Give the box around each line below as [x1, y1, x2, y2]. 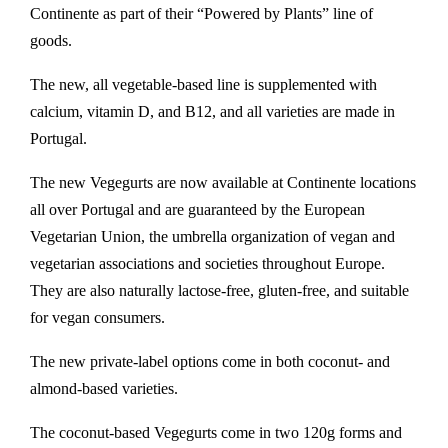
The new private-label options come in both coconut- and [30, 353, 390, 370]
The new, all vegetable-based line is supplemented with [30, 76, 377, 93]
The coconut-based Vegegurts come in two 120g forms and [30, 424, 402, 441]
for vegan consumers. [30, 309, 165, 326]
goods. [30, 32, 72, 49]
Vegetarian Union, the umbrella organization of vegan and [30, 228, 395, 245]
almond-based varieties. [30, 380, 178, 397]
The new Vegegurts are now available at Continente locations [30, 174, 416, 191]
